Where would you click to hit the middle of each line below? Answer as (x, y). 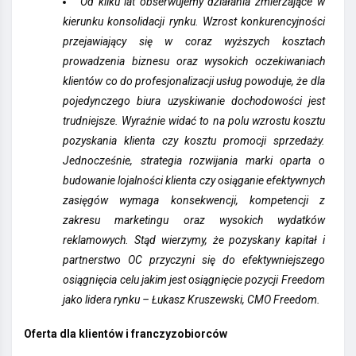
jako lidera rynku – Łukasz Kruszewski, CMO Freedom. (192, 300)
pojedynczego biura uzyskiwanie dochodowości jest (194, 101)
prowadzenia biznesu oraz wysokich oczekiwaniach (194, 62)
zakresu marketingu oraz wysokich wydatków (194, 221)
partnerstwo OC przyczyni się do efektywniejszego (194, 260)
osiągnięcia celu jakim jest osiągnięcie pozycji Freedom (194, 280)
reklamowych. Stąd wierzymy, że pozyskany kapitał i (194, 240)
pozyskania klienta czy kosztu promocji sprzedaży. (194, 141)
